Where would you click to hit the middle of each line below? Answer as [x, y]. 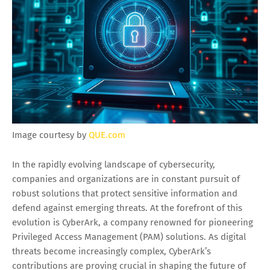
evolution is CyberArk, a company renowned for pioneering [133, 222]
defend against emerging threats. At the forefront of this [127, 208]
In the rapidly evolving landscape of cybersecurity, [114, 164]
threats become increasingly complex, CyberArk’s [111, 251]
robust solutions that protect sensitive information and [125, 193]
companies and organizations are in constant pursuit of [126, 179]
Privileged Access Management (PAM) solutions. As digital [129, 237]
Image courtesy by [50, 135]
